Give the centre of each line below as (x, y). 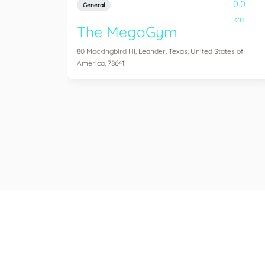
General (94, 5)
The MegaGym (127, 32)
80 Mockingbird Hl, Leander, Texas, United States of (160, 51)
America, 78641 (101, 63)
